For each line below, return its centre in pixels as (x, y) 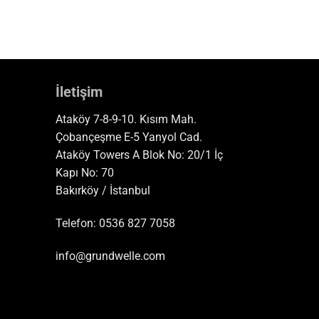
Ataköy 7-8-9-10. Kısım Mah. (126, 120)
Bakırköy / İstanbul (103, 191)
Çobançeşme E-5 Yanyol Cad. (129, 137)
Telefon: (76, 224)
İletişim (79, 92)
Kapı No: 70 (85, 173)
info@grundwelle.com (111, 256)
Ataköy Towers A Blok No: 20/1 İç (140, 155)
